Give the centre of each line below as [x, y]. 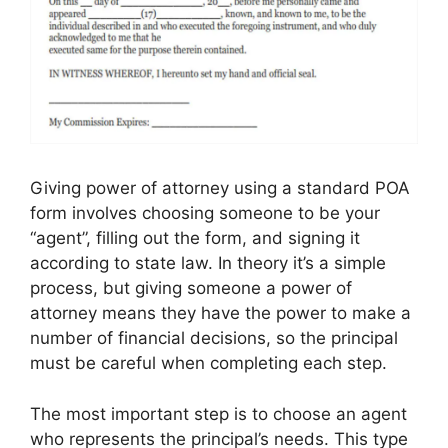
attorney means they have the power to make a [220, 313]
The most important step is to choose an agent [218, 413]
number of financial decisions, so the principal [214, 338]
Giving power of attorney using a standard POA [220, 188]
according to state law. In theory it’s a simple [208, 263]
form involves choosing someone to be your [205, 213]
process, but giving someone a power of [191, 288]
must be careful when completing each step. [208, 363]
